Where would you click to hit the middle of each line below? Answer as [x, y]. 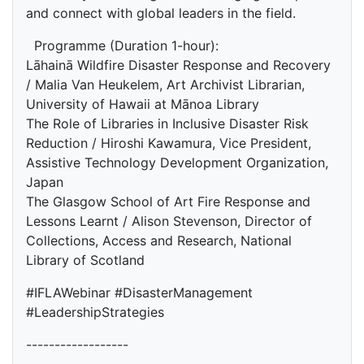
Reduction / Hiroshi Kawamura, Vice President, [169, 143]
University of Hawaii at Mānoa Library [143, 104]
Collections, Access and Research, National [159, 240]
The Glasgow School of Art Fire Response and [168, 201]
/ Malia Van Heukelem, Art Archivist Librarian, [165, 84]
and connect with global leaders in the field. [163, 13]
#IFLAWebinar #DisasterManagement [139, 292]
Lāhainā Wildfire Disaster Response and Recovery [178, 65]
